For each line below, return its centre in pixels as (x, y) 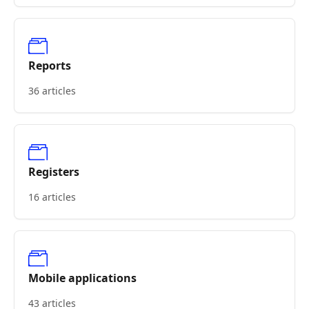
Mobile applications (82, 278)
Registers (54, 172)
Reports (50, 66)
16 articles (52, 197)
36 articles (52, 91)
